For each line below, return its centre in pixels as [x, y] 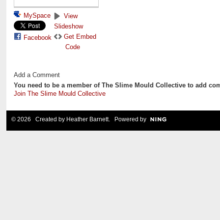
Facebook [37, 37]
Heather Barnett [87, 120]
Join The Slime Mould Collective [59, 94]
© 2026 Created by [39, 120]
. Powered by [127, 120]
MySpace [37, 15]
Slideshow [68, 26]
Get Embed [80, 36]
